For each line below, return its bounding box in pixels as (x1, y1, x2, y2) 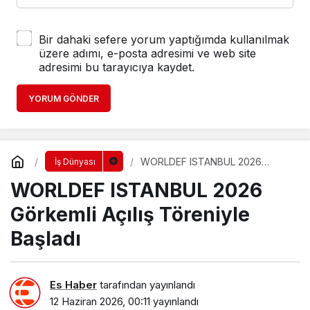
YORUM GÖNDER (28, 93, 99, 104)
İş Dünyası (54, 156, 95, 167)
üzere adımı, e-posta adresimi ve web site (39, 46, 256, 61)
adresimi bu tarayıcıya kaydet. (39, 60, 194, 75)
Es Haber (50, 277, 97, 291)
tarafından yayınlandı (97, 277, 195, 291)
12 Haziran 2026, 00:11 (50, 294, 150, 308)
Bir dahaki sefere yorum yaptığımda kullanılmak (39, 33, 289, 47)
